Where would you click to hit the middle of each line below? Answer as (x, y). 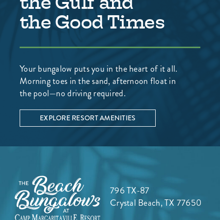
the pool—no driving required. (73, 93)
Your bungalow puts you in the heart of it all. (99, 69)
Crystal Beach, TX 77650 (156, 203)
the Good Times (92, 22)
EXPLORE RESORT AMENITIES (88, 118)
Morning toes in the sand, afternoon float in (98, 81)
